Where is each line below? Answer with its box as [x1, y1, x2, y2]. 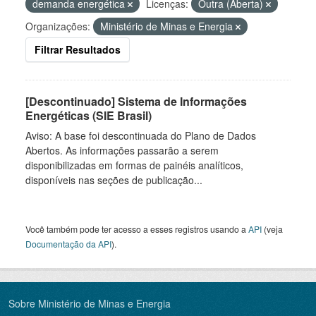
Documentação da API [25, 238, 111, 250]
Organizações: [25, 19, 90, 33]
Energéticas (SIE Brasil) [25, 107, 152, 123]
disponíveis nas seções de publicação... [25, 173, 202, 187]
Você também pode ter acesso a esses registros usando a [25, 223, 248, 235]
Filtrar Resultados [35, 42, 121, 56]
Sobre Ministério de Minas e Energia [8, 296, 171, 310]
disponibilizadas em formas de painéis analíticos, [25, 158, 243, 172]
